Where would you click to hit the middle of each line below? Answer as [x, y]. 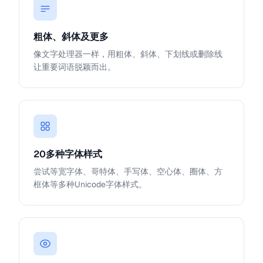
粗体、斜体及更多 [71, 37]
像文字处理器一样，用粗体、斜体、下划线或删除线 [128, 54]
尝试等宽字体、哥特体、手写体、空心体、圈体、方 [128, 171]
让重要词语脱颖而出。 [75, 67]
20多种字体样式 [68, 154]
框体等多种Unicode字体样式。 [90, 184]
